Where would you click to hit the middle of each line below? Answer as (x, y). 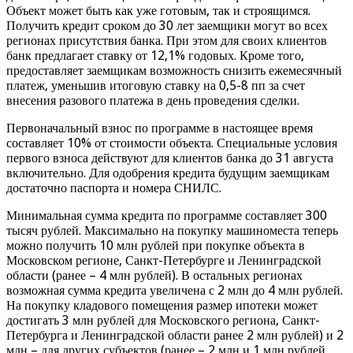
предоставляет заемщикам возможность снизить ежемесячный (174, 71)
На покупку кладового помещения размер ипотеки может (162, 306)
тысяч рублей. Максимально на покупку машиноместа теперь (172, 231)
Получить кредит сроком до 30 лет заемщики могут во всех (167, 26)
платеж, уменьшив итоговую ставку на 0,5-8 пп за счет (156, 86)
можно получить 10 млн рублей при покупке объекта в (156, 246)
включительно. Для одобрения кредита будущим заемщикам (168, 173)
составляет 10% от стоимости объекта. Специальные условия (172, 143)
